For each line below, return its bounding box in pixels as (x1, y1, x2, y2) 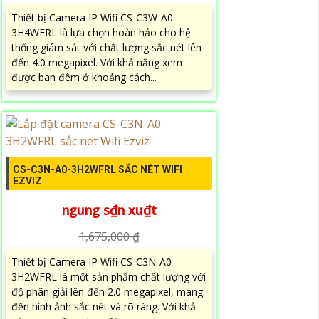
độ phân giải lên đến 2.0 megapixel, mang (11, 285, 203, 299)
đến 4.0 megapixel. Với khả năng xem (11, 56, 182, 70)
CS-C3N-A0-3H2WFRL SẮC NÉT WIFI (13, 164, 182, 176)
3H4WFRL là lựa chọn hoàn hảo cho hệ (11, 26, 191, 40)
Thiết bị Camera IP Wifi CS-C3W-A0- (11, 11, 177, 25)
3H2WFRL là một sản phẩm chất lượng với (11, 270, 206, 284)
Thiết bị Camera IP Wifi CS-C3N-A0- (11, 255, 175, 269)
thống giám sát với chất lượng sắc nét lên (11, 41, 202, 55)
